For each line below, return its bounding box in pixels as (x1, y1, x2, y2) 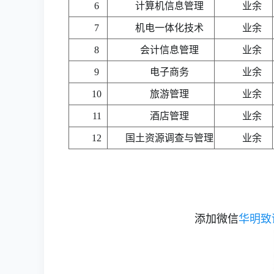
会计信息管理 (140, 45, 199, 55)
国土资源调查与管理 (125, 133, 213, 143)
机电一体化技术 (135, 23, 204, 33)
